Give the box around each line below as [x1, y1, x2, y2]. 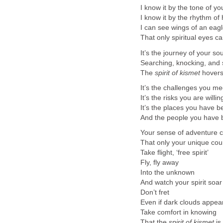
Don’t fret [140, 189, 169, 197]
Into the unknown [140, 169, 195, 177]
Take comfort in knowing [140, 209, 217, 217]
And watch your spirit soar [140, 179, 222, 187]
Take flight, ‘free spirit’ [140, 149, 209, 157]
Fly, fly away [140, 159, 179, 167]
